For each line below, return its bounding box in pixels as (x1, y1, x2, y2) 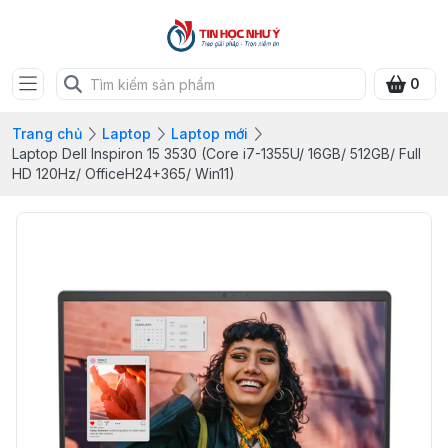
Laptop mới (171, 125, 248, 142)
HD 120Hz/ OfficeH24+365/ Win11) (12, 165, 235, 182)
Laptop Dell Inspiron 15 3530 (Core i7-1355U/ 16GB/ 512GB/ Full (12, 145, 421, 162)
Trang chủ (12, 125, 82, 142)
